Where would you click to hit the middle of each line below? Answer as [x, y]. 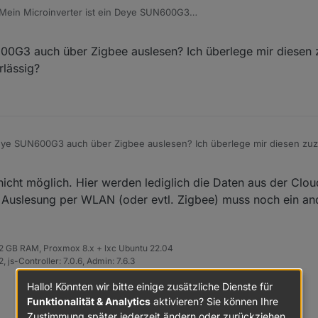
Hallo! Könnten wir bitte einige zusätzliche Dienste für [150, 286]
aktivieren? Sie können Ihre [214, 301]
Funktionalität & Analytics [89, 301]
